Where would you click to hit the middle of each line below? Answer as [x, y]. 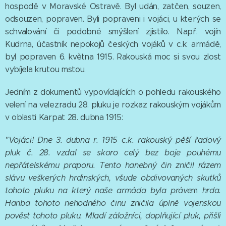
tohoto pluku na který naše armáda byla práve [98, 191]
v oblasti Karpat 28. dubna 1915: [64, 118]
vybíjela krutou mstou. [45, 70]
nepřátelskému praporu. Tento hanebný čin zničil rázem [113, 165]
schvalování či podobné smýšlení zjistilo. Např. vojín [113, 32]
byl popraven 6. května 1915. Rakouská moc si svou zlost [113, 57]
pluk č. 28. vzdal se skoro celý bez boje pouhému [113, 153]
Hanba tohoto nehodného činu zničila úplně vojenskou [113, 203]
